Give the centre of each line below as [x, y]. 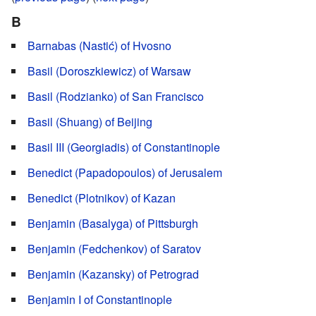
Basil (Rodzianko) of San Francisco [116, 96]
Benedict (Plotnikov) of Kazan [102, 197]
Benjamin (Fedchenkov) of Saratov [114, 248]
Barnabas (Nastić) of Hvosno [99, 45]
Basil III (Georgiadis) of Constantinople [124, 147]
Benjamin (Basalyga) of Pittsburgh [113, 223]
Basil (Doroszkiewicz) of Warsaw [109, 71]
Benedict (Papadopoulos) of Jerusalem [125, 172]
